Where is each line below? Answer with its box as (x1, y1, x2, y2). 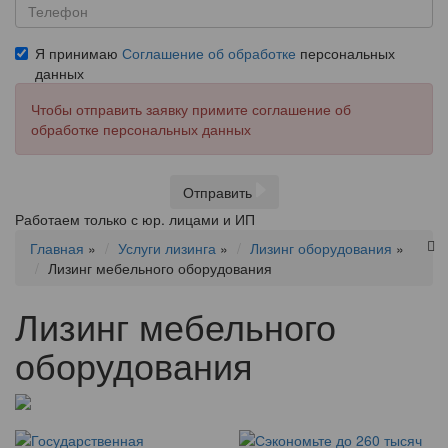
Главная (30, 238, 84, 258)
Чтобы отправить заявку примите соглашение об (31, 99, 351, 119)
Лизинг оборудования (250, 238, 392, 258)
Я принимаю (35, 43, 122, 63)
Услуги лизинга (118, 238, 216, 258)
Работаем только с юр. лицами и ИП (15, 209, 255, 229)
